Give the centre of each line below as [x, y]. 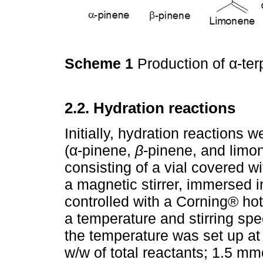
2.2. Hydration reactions [150, 108]
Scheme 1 [101, 64]
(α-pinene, [100, 150]
